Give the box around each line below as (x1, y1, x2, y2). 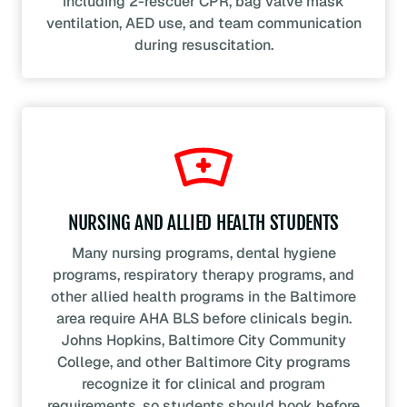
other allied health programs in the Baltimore (51, 287, 356, 307)
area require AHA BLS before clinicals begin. (55, 309, 352, 329)
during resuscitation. (134, 35, 273, 55)
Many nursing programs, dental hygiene (71, 243, 336, 263)
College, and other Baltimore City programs (56, 352, 351, 372)
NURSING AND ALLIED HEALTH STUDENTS (67, 211, 340, 235)
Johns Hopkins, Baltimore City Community (61, 331, 346, 351)
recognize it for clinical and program (82, 374, 325, 394)
